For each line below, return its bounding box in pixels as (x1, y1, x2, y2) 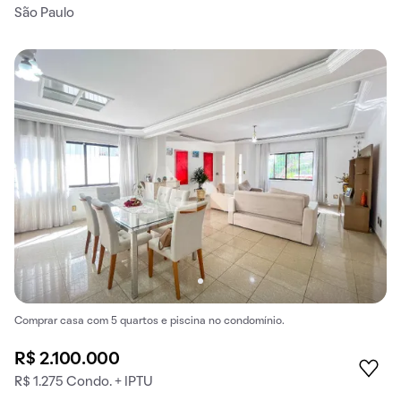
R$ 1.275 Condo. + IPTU (14, 376, 153, 389)
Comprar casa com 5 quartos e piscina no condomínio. (14, 316, 285, 326)
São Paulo (14, 7, 74, 21)
